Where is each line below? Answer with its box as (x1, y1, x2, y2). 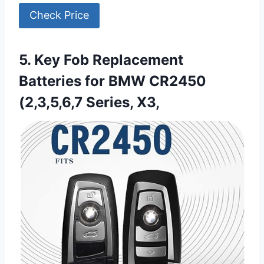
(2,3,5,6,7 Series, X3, (19, 93, 160, 111)
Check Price (29, 9, 89, 22)
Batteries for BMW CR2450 (19, 72, 206, 90)
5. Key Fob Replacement (19, 51, 183, 68)
